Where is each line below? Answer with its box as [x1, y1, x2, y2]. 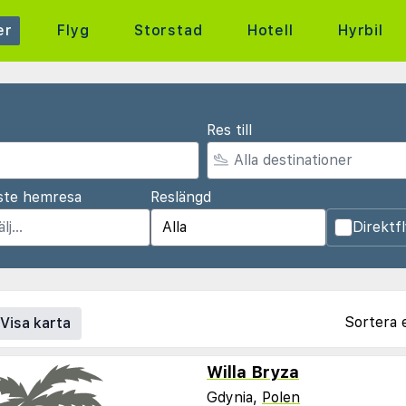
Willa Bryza [207, 362, 299, 382]
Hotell [246, 22, 294, 39]
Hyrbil [338, 22, 383, 39]
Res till [207, 121, 252, 139]
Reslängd [150, 188, 211, 206]
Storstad [134, 22, 203, 39]
